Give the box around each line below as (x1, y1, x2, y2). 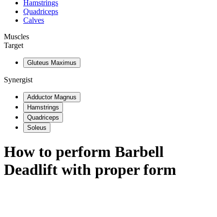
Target (4, 41, 23, 49)
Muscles (4, 32, 29, 41)
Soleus (27, 124, 46, 131)
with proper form (58, 161, 176, 179)
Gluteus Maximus (27, 59, 77, 66)
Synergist (4, 76, 32, 84)
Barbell (115, 143, 164, 161)
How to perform (4, 143, 115, 161)
